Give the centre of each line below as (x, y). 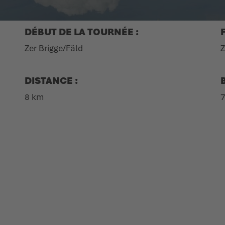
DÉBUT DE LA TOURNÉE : (82, 32)
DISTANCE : (51, 80)
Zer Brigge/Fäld (54, 48)
